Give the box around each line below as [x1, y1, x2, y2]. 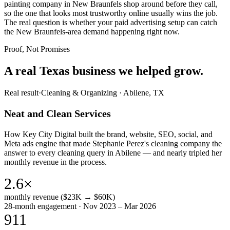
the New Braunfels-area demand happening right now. [4, 27, 180, 36]
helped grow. [136, 64, 203, 78]
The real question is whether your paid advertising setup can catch [4, 18, 217, 27]
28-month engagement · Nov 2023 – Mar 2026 [4, 201, 156, 210]
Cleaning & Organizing [41, 88, 117, 97]
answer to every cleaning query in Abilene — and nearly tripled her [4, 148, 222, 157]
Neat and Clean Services [4, 107, 111, 119]
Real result [4, 88, 39, 97]
